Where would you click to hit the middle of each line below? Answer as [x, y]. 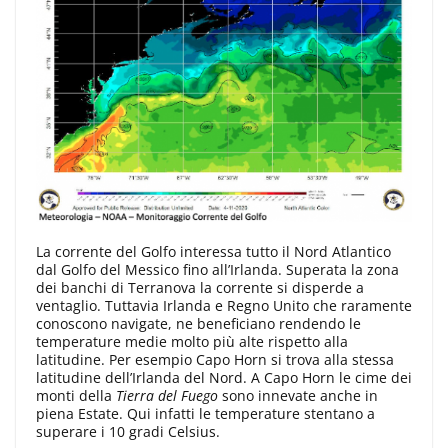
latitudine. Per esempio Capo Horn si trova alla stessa [215, 360]
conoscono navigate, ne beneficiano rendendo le [198, 324]
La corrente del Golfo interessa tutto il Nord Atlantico [213, 252]
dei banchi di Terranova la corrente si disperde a [200, 288]
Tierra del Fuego [167, 396]
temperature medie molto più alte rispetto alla [192, 342]
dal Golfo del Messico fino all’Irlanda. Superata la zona [217, 270]
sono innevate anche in [298, 396]
